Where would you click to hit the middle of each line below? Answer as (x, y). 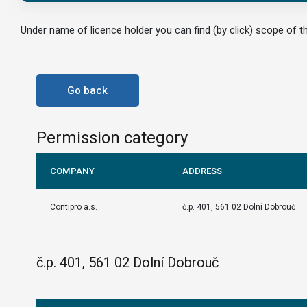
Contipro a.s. (73, 207)
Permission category (112, 138)
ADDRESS (202, 171)
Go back (87, 90)
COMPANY (72, 171)
